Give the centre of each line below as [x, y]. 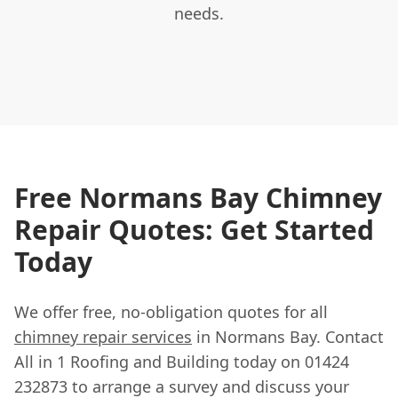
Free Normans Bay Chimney [198, 197]
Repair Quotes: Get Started [194, 229]
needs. [199, 13]
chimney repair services [103, 336]
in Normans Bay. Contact [288, 336]
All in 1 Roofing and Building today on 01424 [182, 361]
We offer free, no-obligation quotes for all [171, 311]
